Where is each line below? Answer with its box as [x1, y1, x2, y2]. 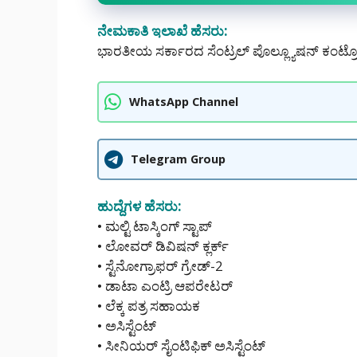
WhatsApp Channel [129, 94, 238, 110]
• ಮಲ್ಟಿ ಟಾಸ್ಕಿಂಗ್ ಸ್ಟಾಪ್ [97, 216, 212, 235]
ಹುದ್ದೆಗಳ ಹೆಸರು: [97, 196, 182, 215]
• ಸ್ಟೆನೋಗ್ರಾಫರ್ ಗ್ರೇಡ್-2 [97, 256, 223, 275]
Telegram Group [131, 151, 226, 167]
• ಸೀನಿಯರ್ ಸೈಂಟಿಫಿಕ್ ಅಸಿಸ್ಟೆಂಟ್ [97, 335, 265, 355]
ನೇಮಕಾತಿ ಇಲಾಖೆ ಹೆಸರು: [97, 22, 228, 41]
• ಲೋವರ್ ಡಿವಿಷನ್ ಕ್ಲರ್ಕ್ [97, 236, 229, 255]
